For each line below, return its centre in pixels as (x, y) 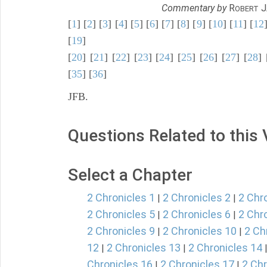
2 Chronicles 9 (121, 231)
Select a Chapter (130, 175)
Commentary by (194, 8)
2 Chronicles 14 (225, 248)
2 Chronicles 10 (200, 231)
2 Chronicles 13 (144, 248)
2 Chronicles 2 (197, 198)
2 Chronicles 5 (121, 214)
